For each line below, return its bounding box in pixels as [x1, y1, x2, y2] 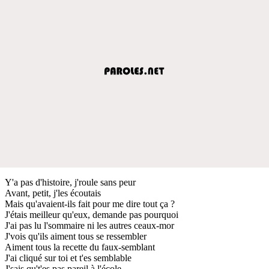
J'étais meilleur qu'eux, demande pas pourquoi [5, 209, 178, 220]
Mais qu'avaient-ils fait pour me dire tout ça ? [5, 198, 175, 209]
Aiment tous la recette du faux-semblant [5, 241, 155, 252]
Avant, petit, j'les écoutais [5, 187, 101, 198]
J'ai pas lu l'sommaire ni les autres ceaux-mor [5, 220, 174, 231]
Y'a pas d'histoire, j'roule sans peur [5, 177, 136, 187]
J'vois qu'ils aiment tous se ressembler [5, 231, 147, 241]
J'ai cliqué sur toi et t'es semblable [5, 252, 131, 263]
